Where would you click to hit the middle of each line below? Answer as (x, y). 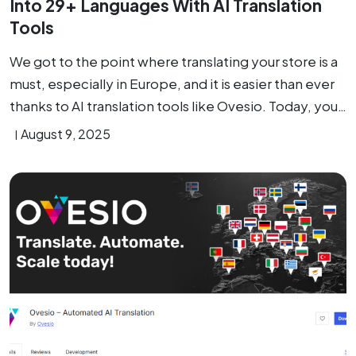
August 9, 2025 (66, 134)
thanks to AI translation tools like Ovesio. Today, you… (178, 106)
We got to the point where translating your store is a (174, 61)
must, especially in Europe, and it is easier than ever (172, 83)
